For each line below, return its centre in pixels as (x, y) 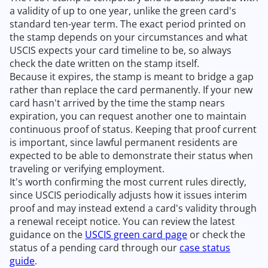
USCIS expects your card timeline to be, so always (121, 51)
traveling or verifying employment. (87, 169)
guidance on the (47, 235)
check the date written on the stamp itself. (104, 64)
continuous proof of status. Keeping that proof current (133, 130)
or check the (216, 235)
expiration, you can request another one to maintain (128, 116)
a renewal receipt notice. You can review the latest (122, 222)
